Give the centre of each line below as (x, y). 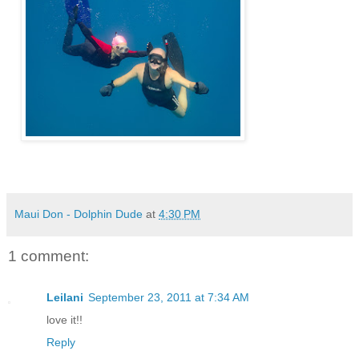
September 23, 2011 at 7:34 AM (169, 298)
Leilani (65, 298)
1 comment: (48, 256)
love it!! (65, 320)
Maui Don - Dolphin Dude (79, 214)
